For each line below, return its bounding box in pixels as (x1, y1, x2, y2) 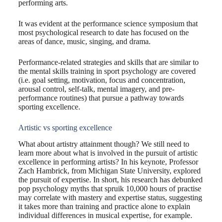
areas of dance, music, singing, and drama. (18, 37, 151, 46)
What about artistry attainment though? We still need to (18, 139, 189, 148)
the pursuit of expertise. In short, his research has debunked (18, 175, 203, 184)
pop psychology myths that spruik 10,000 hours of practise (18, 184, 201, 193)
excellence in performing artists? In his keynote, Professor (18, 157, 198, 166)
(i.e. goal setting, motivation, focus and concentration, (18, 76, 185, 85)
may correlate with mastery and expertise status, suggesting (18, 193, 202, 202)
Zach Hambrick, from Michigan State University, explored (18, 166, 201, 175)
